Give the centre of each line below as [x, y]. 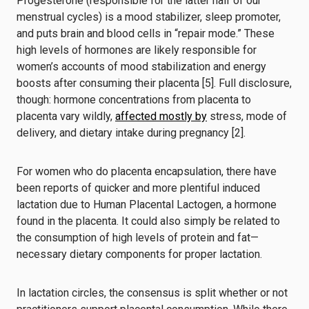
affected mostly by [161, 116]
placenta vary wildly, [66, 116]
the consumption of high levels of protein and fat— [138, 238]
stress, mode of [247, 116]
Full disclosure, [255, 83]
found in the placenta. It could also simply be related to [148, 221]
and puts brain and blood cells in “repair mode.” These [146, 33]
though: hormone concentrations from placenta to [134, 100]
